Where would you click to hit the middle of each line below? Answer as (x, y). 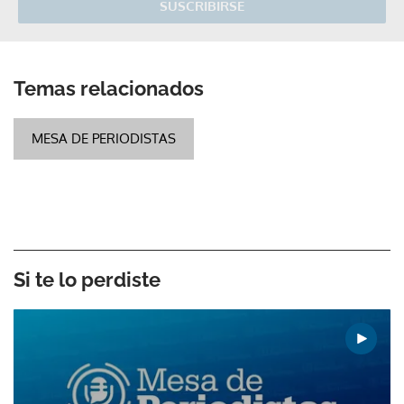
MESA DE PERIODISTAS (104, 138)
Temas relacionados (109, 88)
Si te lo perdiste (87, 280)
